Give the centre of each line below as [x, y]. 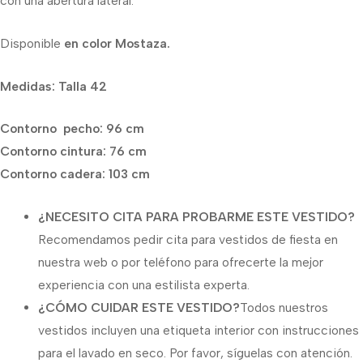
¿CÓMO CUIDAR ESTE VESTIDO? [139, 308]
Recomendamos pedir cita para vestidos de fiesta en [188, 240]
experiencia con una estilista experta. [143, 285]
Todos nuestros [284, 308]
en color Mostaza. [117, 43]
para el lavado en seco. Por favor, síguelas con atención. [195, 353]
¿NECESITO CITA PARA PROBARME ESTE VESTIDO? [196, 217]
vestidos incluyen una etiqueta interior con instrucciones [198, 331]
